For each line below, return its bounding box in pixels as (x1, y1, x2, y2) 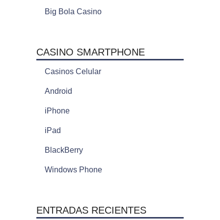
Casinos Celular (44, 67, 101, 76)
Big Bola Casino (44, 7, 102, 16)
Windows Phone (44, 165, 102, 174)
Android (44, 86, 72, 95)
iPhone (44, 106, 70, 115)
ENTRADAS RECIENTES (36, 204, 146, 216)
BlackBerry (44, 145, 83, 154)
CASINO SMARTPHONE (36, 46, 145, 57)
